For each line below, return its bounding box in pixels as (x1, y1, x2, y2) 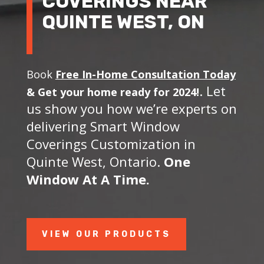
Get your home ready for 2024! (37, 84, 199, 99)
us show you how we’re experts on (26, 99, 237, 117)
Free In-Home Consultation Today (55, 67, 236, 81)
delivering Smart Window (26, 117, 180, 135)
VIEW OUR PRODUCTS (41, 229, 171, 239)
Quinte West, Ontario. (26, 152, 164, 170)
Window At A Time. (26, 170, 153, 188)
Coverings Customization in (26, 134, 196, 153)
